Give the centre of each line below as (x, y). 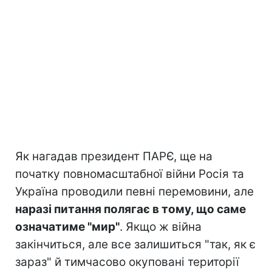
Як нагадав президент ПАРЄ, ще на (114, 156)
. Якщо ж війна (161, 226)
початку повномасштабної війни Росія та (130, 174)
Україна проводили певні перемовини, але (134, 191)
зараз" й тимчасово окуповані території (127, 262)
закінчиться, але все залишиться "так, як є (135, 244)
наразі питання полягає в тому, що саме (131, 209)
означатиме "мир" (67, 226)
